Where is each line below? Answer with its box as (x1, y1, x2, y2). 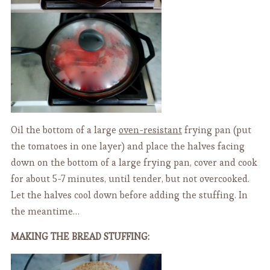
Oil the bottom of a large (10, 124, 119, 137)
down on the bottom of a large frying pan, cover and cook (10, 156, 257, 169)
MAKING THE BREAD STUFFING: (10, 230, 149, 243)
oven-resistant (118, 124, 182, 137)
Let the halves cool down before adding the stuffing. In (10, 189, 248, 202)
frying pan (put (181, 124, 251, 137)
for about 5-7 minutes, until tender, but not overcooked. (10, 172, 250, 186)
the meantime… (10, 205, 80, 218)
